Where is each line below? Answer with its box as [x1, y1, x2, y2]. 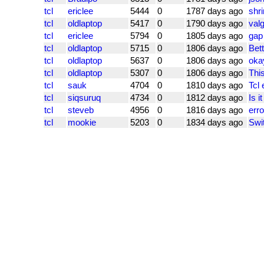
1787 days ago [186, 6, 243, 16]
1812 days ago [186, 93, 243, 103]
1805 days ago [186, 31, 243, 41]
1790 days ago [186, 18, 243, 29]
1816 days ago [186, 105, 243, 115]
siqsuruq [68, 93, 101, 103]
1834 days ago [186, 117, 243, 128]
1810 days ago [186, 80, 243, 91]
